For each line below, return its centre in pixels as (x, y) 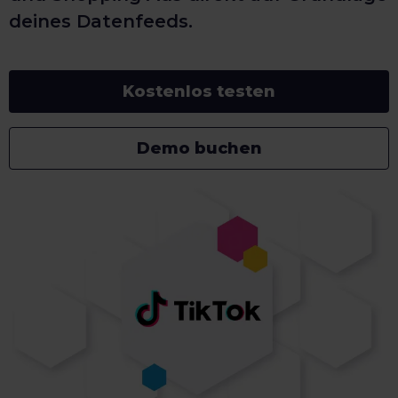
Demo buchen (199, 148)
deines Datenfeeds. (101, 21)
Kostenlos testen (199, 92)
